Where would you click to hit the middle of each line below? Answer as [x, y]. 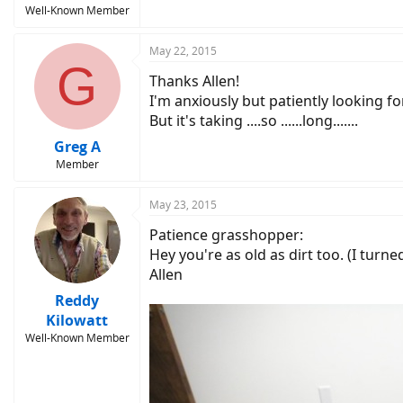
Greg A [77, 147]
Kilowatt [77, 320]
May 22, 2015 [183, 51]
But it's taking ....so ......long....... [254, 121]
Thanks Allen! [194, 81]
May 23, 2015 [183, 205]
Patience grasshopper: [226, 235]
